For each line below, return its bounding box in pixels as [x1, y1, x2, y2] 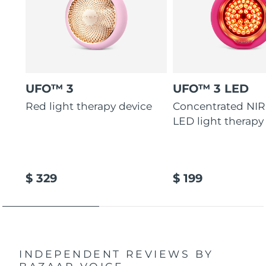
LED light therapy [173, 115, 264, 128]
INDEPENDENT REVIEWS [19, 247, 195, 260]
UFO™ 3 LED [173, 81, 249, 96]
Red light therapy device [26, 100, 153, 113]
